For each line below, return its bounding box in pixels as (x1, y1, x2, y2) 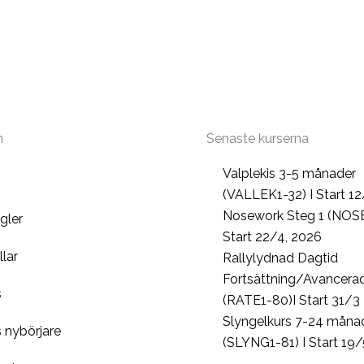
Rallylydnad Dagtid (223, 250, 338, 266)
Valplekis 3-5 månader (223, 166, 356, 181)
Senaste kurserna (206, 131, 309, 146)
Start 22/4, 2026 (223, 229, 322, 245)
